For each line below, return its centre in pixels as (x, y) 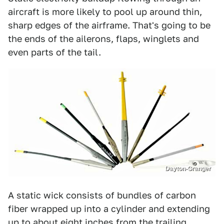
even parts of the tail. (54, 52)
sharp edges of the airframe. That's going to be (109, 25)
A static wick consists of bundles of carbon (102, 195)
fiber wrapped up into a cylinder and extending (109, 208)
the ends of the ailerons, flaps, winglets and (103, 38)
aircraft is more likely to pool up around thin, (105, 11)
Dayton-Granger (188, 168)
